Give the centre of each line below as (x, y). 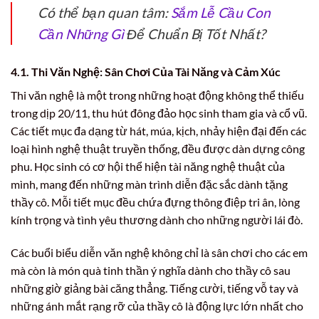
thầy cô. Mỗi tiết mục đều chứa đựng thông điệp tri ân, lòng (155, 202)
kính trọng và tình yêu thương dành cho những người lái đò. (157, 219)
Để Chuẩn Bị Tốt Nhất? (195, 33)
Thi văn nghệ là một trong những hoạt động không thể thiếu (157, 95)
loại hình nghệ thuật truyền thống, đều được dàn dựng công (158, 148)
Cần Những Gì (81, 33)
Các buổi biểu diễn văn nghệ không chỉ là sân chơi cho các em (159, 252)
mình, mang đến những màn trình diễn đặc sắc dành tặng (149, 184)
